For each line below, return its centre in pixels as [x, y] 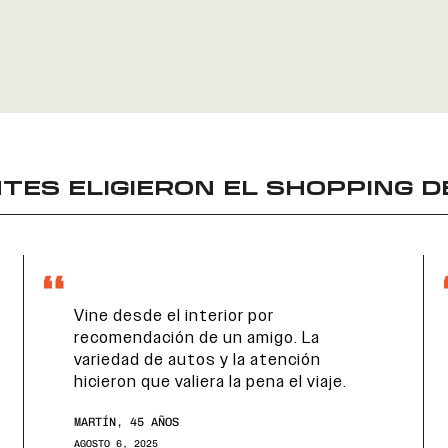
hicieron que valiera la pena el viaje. [210, 382]
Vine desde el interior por [174, 316]
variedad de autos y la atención [197, 360]
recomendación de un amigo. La [197, 338]
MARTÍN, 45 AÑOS [126, 422]
